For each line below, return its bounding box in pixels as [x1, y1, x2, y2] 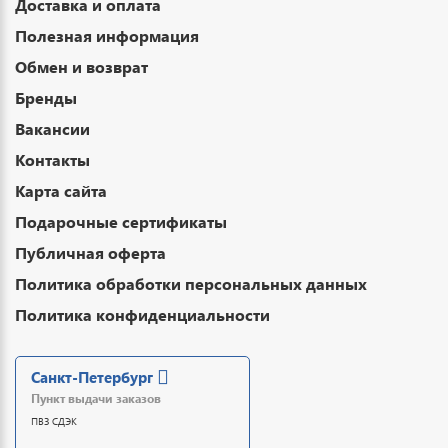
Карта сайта [15, 179, 107, 201]
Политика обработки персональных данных [15, 272, 367, 294]
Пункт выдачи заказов [31, 390, 161, 406]
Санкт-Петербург [31, 366, 153, 387]
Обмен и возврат [15, 55, 148, 77]
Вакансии [15, 117, 90, 139]
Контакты [15, 148, 90, 170]
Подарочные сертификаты [15, 210, 227, 232]
